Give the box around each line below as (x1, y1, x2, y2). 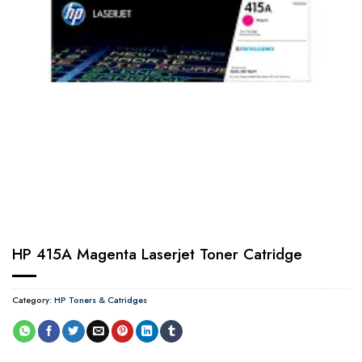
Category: (12, 293, 54, 306)
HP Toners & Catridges (54, 293, 147, 306)
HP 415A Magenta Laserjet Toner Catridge (12, 242, 302, 265)
